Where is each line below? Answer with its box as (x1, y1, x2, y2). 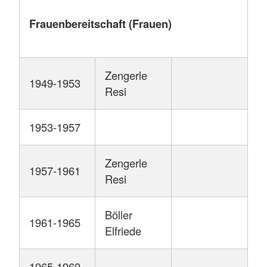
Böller (105, 207, 132, 223)
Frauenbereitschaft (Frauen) (29, 15, 172, 32)
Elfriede (105, 223, 141, 239)
